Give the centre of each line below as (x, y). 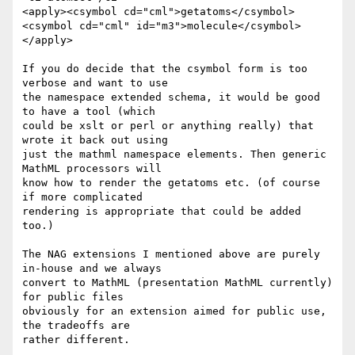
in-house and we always (92, 269)
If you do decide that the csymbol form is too (165, 69)
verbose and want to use (95, 83)
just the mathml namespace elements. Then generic (174, 155)
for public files (73, 297)
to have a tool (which (89, 112)
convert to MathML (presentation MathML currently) (177, 283)
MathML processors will (92, 169)
